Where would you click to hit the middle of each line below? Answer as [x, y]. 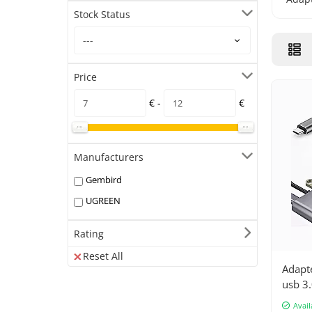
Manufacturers [109, 157]
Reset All [103, 256]
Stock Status [102, 15]
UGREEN [103, 201]
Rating [89, 234]
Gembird [104, 180]
